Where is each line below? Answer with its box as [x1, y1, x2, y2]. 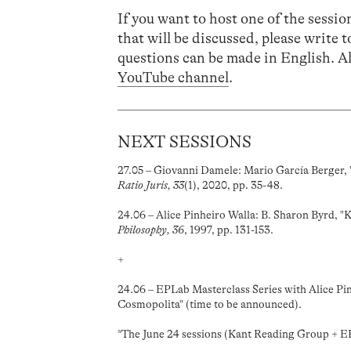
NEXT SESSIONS [118, 132, 252, 152]
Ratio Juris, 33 [118, 179, 185, 192]
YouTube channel [118, 68, 230, 86]
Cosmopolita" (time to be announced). [118, 298, 302, 311]
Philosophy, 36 [118, 223, 185, 237]
